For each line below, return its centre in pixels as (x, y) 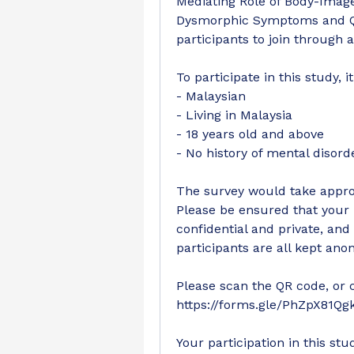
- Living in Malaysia (234, 115)
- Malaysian (211, 96)
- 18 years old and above (250, 134)
